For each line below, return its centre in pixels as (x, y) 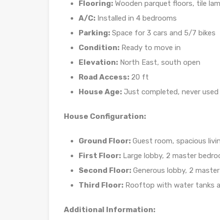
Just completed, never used (170, 92)
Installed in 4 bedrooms (136, 18)
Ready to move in (150, 48)
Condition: (99, 48)
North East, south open (159, 62)
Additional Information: (110, 210)
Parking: (94, 33)
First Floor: (100, 156)
